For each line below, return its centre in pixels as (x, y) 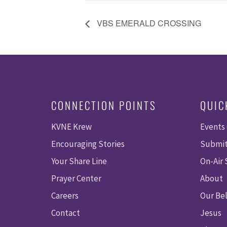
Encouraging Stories (88, 144)
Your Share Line (79, 161)
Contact (65, 213)
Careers (65, 196)
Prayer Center (76, 179)
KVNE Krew (71, 127)
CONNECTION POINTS (104, 105)
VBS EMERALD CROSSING (148, 23)
